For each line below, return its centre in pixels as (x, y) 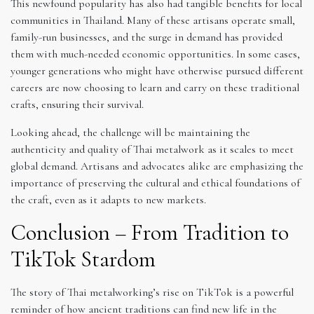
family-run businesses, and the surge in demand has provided (146, 37)
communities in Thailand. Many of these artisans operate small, (153, 21)
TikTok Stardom (83, 259)
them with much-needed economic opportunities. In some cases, (155, 54)
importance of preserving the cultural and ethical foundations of (155, 183)
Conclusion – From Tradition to (150, 233)
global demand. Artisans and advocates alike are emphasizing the (157, 166)
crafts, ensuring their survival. (77, 105)
